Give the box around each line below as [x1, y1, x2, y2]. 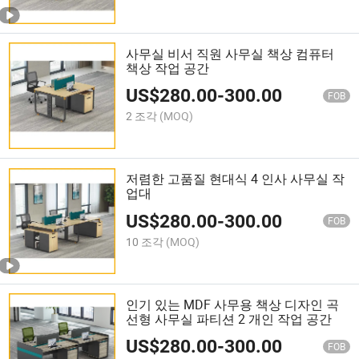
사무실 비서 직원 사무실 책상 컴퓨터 [126, 45, 335, 63]
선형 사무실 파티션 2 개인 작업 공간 [126, 309, 333, 328]
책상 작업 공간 [126, 59, 210, 78]
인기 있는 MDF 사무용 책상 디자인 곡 [126, 295, 340, 313]
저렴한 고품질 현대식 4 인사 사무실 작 [126, 170, 345, 188]
